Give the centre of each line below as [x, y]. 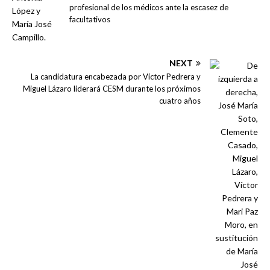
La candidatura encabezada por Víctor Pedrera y [116, 76]
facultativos [90, 19]
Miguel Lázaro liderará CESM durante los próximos [112, 88]
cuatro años [180, 100]
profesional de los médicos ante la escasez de [149, 7]
